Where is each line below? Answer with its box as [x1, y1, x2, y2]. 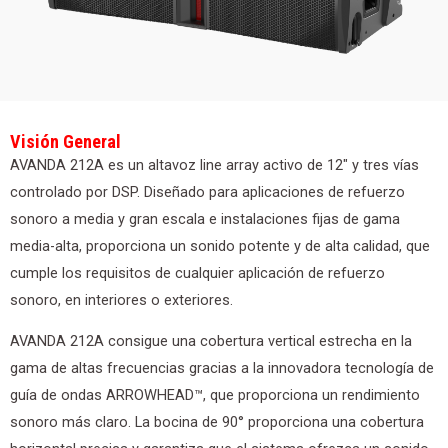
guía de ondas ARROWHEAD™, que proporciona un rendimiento [10, 386, 420, 405]
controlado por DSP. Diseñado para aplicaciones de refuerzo [10, 182, 405, 201]
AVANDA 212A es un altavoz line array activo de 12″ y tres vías [10, 155, 419, 174]
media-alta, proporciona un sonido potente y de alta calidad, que [10, 236, 430, 255]
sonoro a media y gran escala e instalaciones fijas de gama [10, 209, 400, 228]
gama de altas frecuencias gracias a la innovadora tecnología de [10, 359, 434, 378]
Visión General [10, 130, 121, 152]
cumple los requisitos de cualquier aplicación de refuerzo [10, 263, 385, 282]
